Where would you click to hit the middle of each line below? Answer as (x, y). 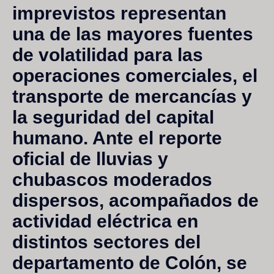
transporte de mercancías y (132, 96)
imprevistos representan (119, 13)
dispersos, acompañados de (135, 200)
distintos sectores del (106, 242)
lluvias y (132, 158)
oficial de (54, 158)
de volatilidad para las (108, 54)
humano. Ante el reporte (117, 138)
